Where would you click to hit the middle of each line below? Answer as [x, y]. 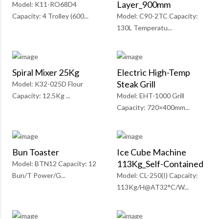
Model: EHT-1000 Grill [151, 96]
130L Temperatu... [144, 28]
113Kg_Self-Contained [160, 164]
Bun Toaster [36, 152]
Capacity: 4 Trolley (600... [50, 16]
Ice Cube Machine [152, 152]
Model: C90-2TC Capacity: [157, 16]
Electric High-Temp [153, 73]
